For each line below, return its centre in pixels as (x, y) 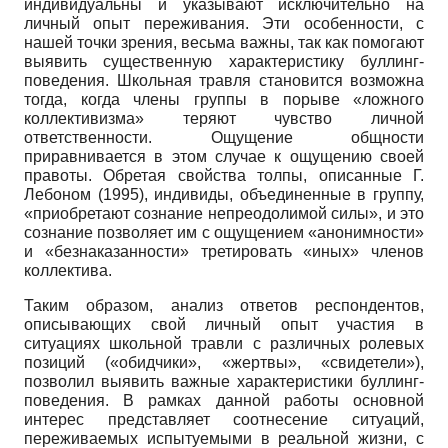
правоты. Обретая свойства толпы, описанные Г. (224, 176)
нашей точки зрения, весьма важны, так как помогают (224, 43)
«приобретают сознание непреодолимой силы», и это (224, 214)
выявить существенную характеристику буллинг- (224, 62)
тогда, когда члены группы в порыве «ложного (224, 100)
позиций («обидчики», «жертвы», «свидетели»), (224, 363)
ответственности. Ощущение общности (224, 138)
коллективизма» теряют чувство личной (224, 119)
